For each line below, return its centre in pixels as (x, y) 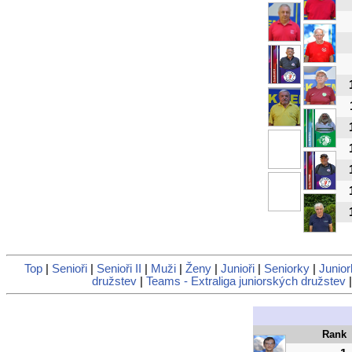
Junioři (238, 268)
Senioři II (119, 268)
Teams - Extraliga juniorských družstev (246, 281)
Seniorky (287, 268)
